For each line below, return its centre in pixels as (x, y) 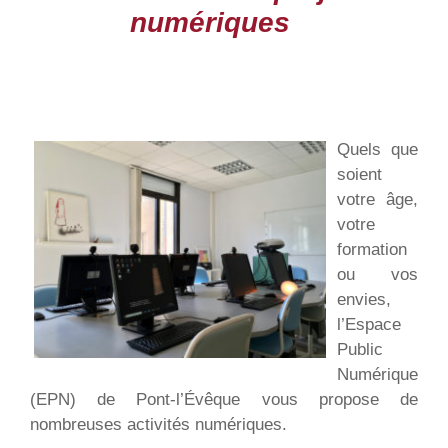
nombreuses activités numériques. (158, 424)
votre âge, (377, 199)
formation (372, 249)
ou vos (377, 274)
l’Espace (369, 324)
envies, (364, 299)
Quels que (377, 149)
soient (359, 174)
